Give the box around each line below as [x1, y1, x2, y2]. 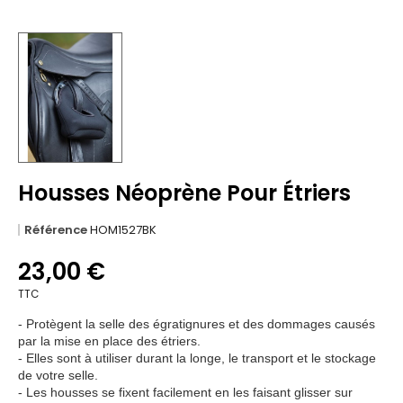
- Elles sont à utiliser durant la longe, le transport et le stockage [18, 350, 376, 365]
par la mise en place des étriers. [18, 333, 201, 348]
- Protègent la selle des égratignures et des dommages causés [18, 316, 375, 331]
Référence [24, 220, 87, 238]
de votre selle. [18, 367, 98, 382]
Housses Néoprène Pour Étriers [18, 177, 351, 208]
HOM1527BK [90, 220, 157, 238]
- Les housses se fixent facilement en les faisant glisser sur [18, 384, 353, 399]
